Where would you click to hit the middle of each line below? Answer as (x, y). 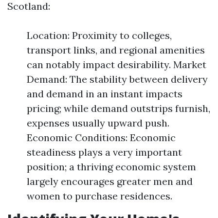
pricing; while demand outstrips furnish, (118, 109)
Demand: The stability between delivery (117, 79)
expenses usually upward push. (98, 123)
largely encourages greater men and (110, 182)
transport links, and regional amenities (116, 50)
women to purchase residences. (100, 196)
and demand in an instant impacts (105, 94)
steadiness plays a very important (104, 152)
